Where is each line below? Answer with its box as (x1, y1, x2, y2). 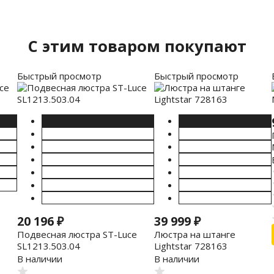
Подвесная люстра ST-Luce (17, 228, 137, 240)
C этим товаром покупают (28, 35, 246, 57)
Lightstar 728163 (154, 239, 228, 252)
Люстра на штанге (154, 228, 235, 240)
